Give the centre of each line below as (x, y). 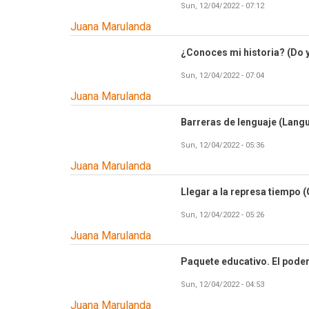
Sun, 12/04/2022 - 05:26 (222, 215)
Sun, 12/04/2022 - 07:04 (222, 76)
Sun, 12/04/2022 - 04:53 (222, 285)
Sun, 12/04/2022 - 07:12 (222, 6)
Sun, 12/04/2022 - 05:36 (222, 146)
